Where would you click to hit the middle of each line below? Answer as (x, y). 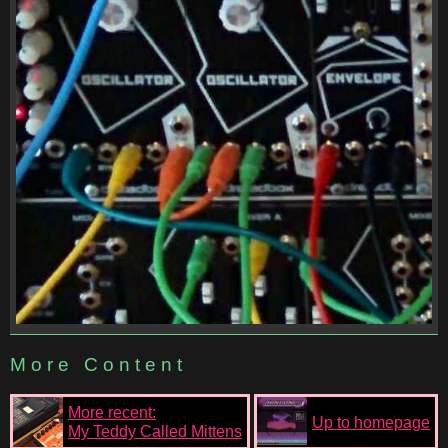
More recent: (112, 412)
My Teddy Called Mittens (155, 431)
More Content (98, 364)
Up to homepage (371, 422)
